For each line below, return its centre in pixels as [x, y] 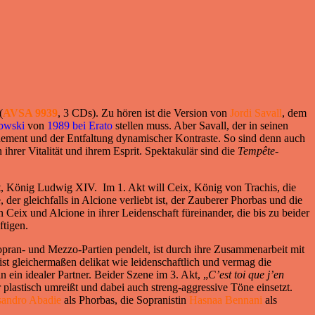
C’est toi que [236, 275]
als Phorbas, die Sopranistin [125, 300]
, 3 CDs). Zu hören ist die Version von [144, 113]
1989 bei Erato [80, 126]
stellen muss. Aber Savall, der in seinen [200, 126]
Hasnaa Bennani [227, 300]
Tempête [256, 151]
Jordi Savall [256, 113]
